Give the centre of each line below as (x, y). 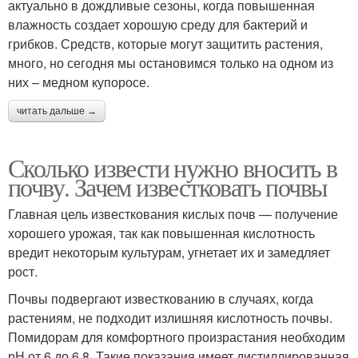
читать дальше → (57, 111)
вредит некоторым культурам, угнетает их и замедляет (169, 253)
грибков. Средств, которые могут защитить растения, (165, 44)
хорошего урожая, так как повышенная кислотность (161, 233)
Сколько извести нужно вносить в (173, 168)
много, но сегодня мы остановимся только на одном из (171, 63)
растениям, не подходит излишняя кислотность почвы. (170, 318)
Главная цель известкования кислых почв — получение (173, 214)
